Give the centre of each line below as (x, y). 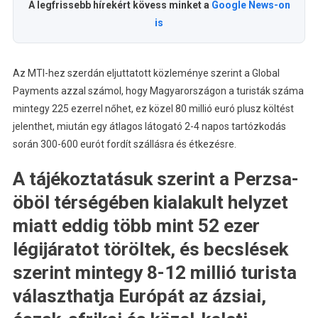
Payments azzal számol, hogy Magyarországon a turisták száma (158, 91)
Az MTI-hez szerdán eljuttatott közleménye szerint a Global (146, 73)
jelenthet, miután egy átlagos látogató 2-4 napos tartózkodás (149, 127)
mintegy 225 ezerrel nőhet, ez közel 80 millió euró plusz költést (153, 109)
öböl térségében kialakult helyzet (150, 203)
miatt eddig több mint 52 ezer (136, 226)
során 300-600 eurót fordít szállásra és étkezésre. (124, 144)
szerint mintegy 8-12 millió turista (154, 273)
